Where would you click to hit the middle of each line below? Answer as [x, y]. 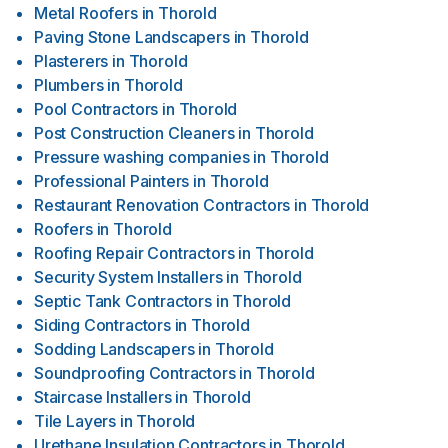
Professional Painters [112, 181]
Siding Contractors [102, 325]
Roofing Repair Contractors [134, 253]
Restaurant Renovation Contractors [162, 205]
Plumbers [69, 85]
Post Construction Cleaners [134, 133]
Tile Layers [75, 421]
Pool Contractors [96, 109]
